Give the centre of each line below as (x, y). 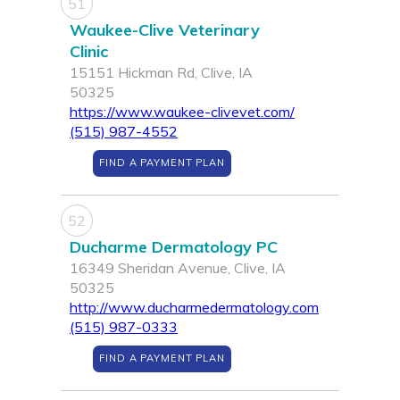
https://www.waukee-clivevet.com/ (182, 112)
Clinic (89, 52)
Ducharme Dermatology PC (174, 247)
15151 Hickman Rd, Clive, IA (161, 73)
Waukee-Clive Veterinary (165, 30)
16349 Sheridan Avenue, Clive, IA (178, 268)
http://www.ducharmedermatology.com (194, 308)
